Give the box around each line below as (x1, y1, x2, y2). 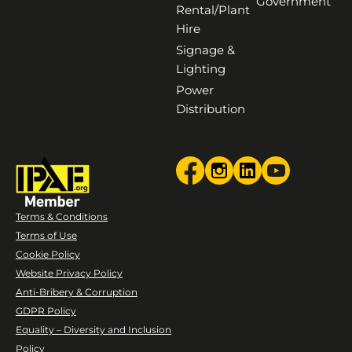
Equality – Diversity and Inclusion (16, 323, 171, 335)
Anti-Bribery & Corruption (16, 285, 137, 298)
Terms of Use (16, 229, 77, 241)
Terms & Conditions (16, 210, 108, 222)
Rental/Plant (176, 2, 250, 17)
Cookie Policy (16, 247, 80, 260)
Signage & (176, 42, 235, 57)
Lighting (176, 60, 225, 76)
